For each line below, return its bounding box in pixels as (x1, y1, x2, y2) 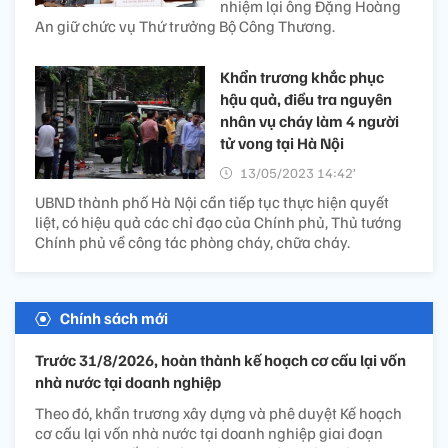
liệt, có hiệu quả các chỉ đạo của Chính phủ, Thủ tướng (35, 211, 402, 232)
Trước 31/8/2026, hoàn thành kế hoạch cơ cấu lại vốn (35, 349, 406, 370)
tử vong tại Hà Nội (220, 132, 344, 153)
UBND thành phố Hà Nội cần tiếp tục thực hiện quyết (35, 191, 389, 212)
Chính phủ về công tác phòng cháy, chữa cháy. (35, 231, 350, 252)
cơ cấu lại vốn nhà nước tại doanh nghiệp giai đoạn (35, 422, 383, 443)
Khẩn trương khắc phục (220, 66, 384, 87)
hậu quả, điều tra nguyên (220, 88, 392, 109)
